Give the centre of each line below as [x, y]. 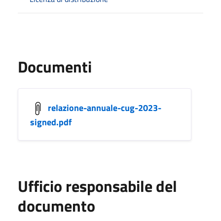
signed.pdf [51, 122]
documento [56, 205]
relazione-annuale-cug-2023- [105, 108]
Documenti [55, 66]
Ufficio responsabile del [97, 186]
